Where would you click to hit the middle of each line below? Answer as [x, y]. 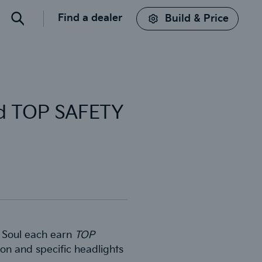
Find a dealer [90, 18]
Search [29, 23]
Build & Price [197, 18]
